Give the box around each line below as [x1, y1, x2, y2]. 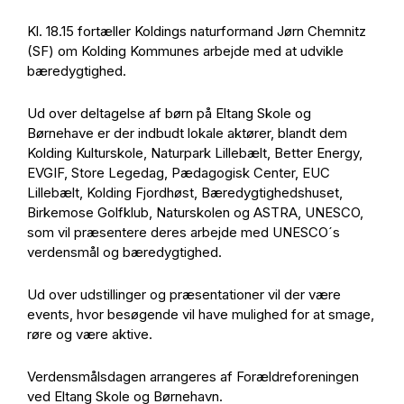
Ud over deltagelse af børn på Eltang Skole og [27, 105, 311, 122]
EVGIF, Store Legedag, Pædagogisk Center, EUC [27, 164, 330, 181]
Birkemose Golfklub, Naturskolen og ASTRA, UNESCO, [27, 204, 363, 221]
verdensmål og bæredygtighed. [27, 243, 222, 261]
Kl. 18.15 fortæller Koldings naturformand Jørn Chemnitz [27, 23, 366, 40]
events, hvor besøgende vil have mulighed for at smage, [27, 306, 374, 323]
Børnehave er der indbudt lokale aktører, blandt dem [27, 124, 347, 142]
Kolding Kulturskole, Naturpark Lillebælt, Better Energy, [27, 144, 363, 161]
